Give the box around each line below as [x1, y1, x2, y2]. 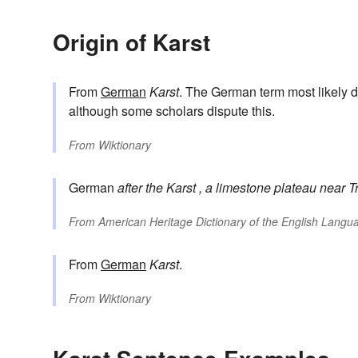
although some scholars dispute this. [69, 101, 275, 120]
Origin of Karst [53, 25, 210, 58]
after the [117, 177, 163, 197]
